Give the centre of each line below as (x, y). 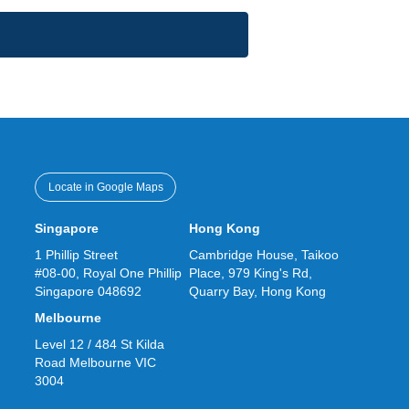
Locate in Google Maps (105, 187)
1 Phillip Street (77, 255)
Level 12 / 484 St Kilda (100, 344)
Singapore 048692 (89, 291)
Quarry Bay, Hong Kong (258, 291)
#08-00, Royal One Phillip (109, 273)
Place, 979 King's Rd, (251, 273)
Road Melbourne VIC (96, 362)
